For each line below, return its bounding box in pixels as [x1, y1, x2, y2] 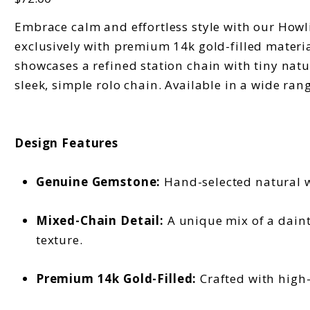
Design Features [15, 134, 118, 151]
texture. [35, 231, 83, 248]
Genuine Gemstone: [35, 173, 161, 190]
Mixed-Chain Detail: [35, 212, 164, 228]
